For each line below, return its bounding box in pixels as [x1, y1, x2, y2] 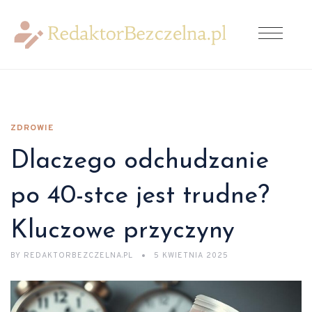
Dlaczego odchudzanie [10, 149, 269, 174]
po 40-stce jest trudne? [10, 184, 270, 209]
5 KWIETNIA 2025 [154, 251, 228, 260]
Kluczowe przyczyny [10, 219, 235, 244]
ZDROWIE [10, 123, 54, 134]
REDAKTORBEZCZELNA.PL [21, 251, 136, 260]
